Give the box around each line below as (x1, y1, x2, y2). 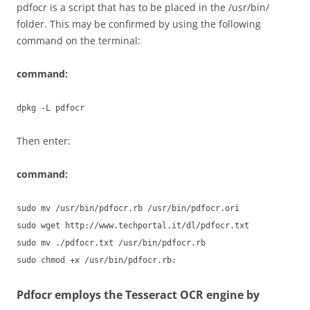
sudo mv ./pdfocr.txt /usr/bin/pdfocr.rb (17, 238, 206, 248)
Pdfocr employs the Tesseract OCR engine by (17, 287, 259, 302)
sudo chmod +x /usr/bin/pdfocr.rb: (17, 255, 176, 265)
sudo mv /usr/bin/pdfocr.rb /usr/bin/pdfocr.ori (17, 203, 239, 213)
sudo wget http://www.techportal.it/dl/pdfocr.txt (17, 221, 249, 230)
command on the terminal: (17, 34, 140, 47)
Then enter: (17, 134, 71, 147)
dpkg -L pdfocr (17, 103, 84, 113)
